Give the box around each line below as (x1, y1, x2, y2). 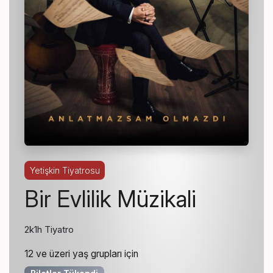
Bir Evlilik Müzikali (24, 185, 197, 213)
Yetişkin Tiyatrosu (29, 165, 100, 175)
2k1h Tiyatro (24, 224, 74, 236)
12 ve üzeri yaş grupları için (24, 248, 139, 260)
